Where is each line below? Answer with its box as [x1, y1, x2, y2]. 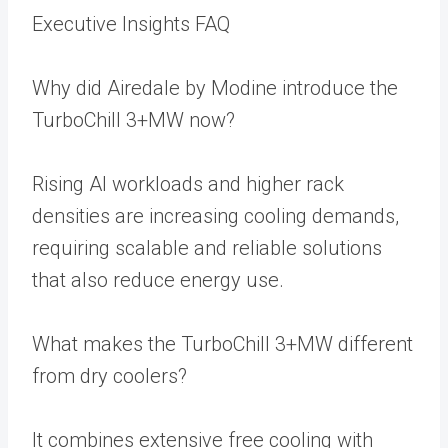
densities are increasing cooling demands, [32, 203, 399, 228]
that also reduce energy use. [32, 267, 284, 292]
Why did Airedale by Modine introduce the [32, 75, 398, 100]
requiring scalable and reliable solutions [32, 235, 382, 260]
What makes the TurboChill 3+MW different [32, 331, 413, 356]
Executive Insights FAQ [32, 11, 230, 36]
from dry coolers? [32, 363, 187, 388]
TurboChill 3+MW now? [32, 107, 235, 132]
